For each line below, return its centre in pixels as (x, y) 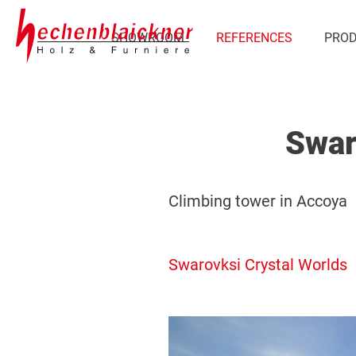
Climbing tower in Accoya (258, 201)
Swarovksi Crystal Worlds (258, 264)
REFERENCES (254, 38)
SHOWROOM (148, 38)
